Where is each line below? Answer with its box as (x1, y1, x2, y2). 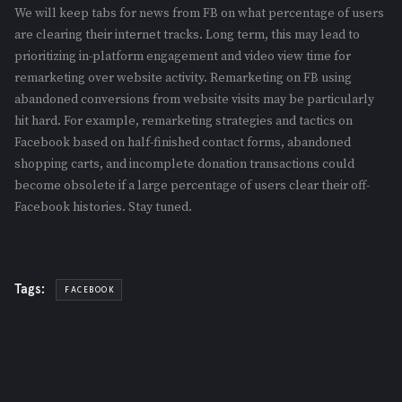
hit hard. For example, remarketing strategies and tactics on (14, 112, 353, 129)
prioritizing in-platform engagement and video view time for (14, 48, 351, 65)
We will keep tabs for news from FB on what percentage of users (14, 4, 384, 22)
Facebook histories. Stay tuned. (14, 198, 192, 215)
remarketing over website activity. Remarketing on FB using (14, 69, 352, 86)
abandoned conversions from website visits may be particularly (14, 91, 374, 108)
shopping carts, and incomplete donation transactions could (14, 155, 354, 172)
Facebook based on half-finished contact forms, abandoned (14, 134, 351, 151)
